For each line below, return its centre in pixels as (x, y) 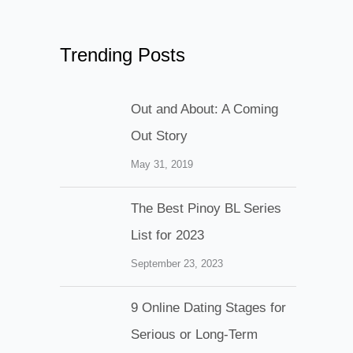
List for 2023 (167, 236)
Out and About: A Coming (204, 110)
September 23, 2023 (177, 264)
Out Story (159, 136)
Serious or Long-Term (194, 335)
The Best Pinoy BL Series (206, 209)
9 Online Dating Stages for (208, 308)
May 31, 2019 (162, 165)
